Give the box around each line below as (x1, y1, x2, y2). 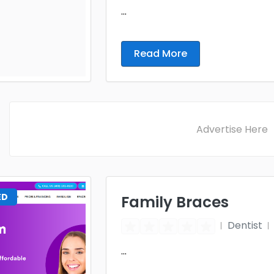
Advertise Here (196, 122, 268, 136)
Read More (134, 46, 187, 61)
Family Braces (121, 191, 229, 213)
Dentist (228, 218, 262, 232)
